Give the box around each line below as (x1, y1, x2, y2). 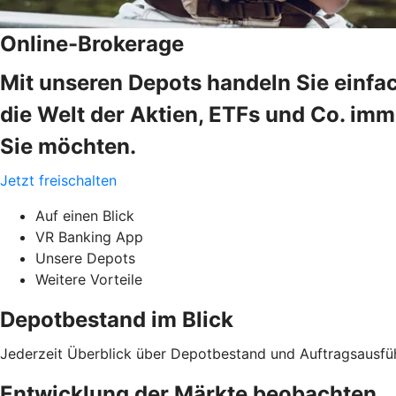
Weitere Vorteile (35, 270, 142, 288)
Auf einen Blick (35, 206, 134, 225)
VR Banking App (35, 227, 143, 246)
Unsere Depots (35, 248, 135, 267)
